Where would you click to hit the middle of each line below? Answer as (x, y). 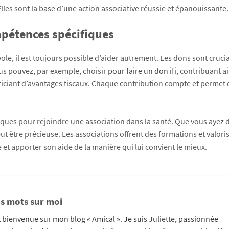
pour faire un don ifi (142, 70)
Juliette (162, 219)
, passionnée (197, 219)
